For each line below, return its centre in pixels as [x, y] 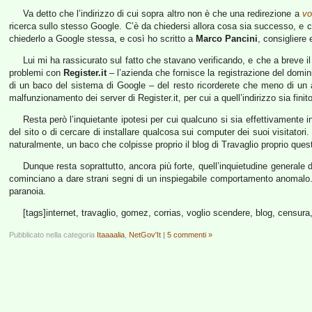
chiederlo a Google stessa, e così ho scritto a [102, 39]
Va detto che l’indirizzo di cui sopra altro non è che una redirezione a [162, 14]
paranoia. [28, 191]
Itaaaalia [111, 235]
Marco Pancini [227, 39]
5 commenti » [190, 235]
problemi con [37, 73]
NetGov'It [145, 235]
